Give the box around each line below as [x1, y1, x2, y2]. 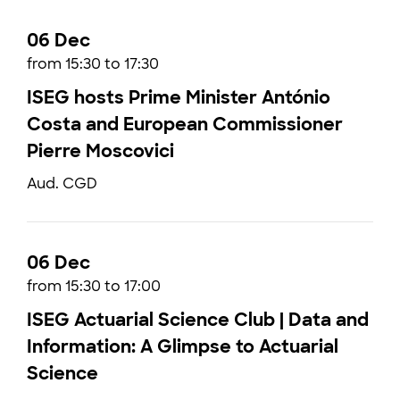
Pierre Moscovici [27, 139, 174, 162]
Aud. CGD [27, 174, 97, 193]
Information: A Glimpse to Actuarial [27, 335, 338, 358]
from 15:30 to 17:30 [27, 54, 159, 73]
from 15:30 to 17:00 [27, 277, 161, 296]
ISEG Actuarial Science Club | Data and [27, 308, 369, 331]
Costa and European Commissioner [27, 112, 343, 136]
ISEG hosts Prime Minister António [27, 86, 330, 109]
